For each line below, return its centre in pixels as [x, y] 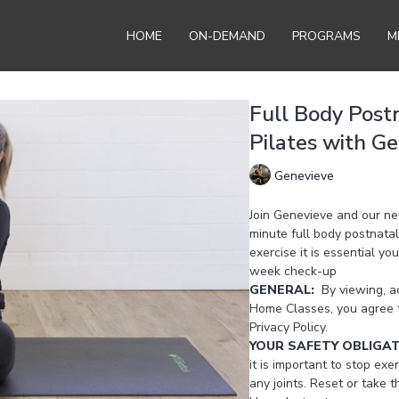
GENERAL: [285, 290]
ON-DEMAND [227, 36]
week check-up [293, 271]
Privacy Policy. [288, 327]
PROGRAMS [326, 36]
